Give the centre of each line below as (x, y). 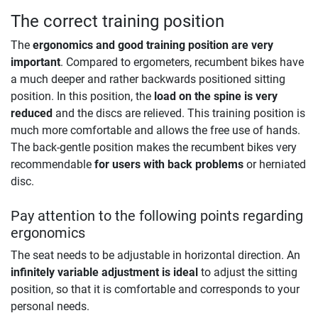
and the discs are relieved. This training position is (179, 114)
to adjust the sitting (248, 273)
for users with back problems (169, 165)
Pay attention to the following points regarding (157, 216)
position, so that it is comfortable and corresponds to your (155, 290)
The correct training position (117, 22)
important (35, 62)
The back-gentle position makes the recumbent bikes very (154, 148)
